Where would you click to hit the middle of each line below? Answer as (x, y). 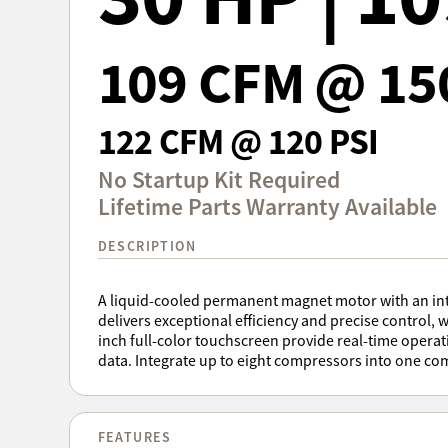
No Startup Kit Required (218, 180)
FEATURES (134, 436)
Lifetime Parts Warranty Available (267, 207)
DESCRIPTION (147, 245)
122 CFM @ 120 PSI (238, 141)
